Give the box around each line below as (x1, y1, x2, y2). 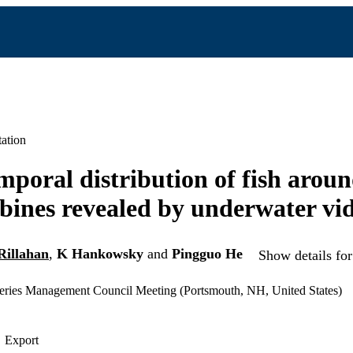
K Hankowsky (57, 246, 143, 262)
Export (5, 333, 39, 347)
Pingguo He (172, 246, 243, 262)
